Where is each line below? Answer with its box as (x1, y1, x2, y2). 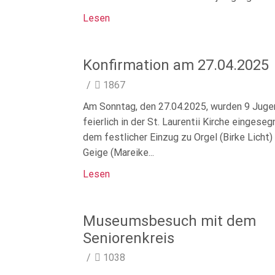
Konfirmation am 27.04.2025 (82, 56, 269, 74)
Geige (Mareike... (82, 146, 154, 158)
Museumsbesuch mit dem (82, 212, 256, 230)
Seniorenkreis (82, 229, 174, 247)
